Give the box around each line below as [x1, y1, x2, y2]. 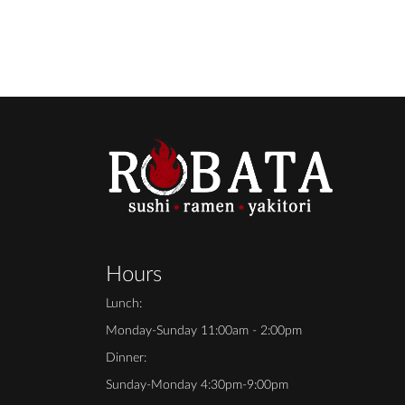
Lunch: [106, 297, 142, 311]
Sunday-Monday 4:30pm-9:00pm [106, 379, 288, 392]
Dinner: [106, 352, 146, 365]
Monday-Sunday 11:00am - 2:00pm [106, 325, 302, 338]
